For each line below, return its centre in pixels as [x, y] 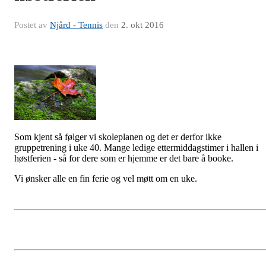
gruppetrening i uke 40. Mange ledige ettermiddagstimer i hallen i [136, 148]
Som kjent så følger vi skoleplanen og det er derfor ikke [118, 137]
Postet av [32, 25]
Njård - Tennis [76, 25]
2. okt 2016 [142, 25]
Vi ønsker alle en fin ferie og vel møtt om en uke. [106, 178]
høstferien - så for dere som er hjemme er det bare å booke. [124, 158]
